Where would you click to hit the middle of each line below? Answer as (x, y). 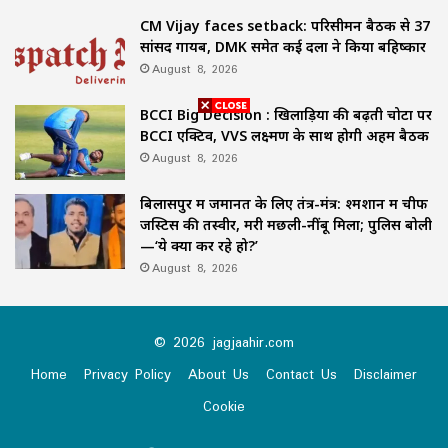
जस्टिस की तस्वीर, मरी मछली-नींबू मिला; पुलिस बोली (286, 224)
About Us (218, 373)
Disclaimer (385, 373)
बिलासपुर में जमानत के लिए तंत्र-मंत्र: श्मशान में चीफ (284, 203)
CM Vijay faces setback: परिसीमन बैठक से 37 (285, 25)
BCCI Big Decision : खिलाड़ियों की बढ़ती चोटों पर (286, 114)
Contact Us (301, 373)
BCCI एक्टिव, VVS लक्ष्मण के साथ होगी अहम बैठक (284, 135)
